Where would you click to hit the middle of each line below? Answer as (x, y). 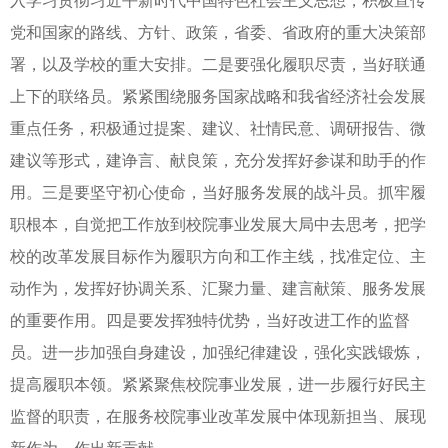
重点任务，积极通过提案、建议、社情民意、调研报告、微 (218, 128)
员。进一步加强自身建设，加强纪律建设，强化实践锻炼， (218, 352)
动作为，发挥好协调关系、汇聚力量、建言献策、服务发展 (218, 288)
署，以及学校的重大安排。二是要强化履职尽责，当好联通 (218, 64)
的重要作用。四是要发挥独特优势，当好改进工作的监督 (210, 320)
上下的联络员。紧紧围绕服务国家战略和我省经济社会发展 (218, 96)
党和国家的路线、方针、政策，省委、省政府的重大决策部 (218, 32)
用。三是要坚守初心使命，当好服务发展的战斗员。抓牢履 (218, 192)
